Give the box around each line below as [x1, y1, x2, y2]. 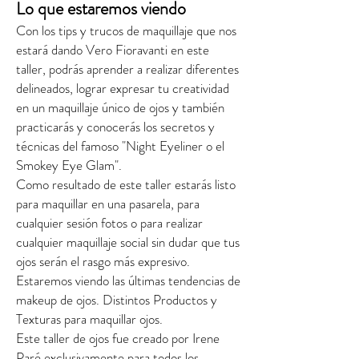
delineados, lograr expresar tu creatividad [16, 79, 229, 98]
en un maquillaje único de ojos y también [16, 98, 224, 117]
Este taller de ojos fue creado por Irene [16, 329, 220, 348]
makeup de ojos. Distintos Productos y [16, 290, 217, 309]
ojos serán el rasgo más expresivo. [16, 252, 193, 271]
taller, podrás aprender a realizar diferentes [16, 59, 239, 79]
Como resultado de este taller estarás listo [16, 175, 236, 194]
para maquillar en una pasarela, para [16, 194, 200, 213]
